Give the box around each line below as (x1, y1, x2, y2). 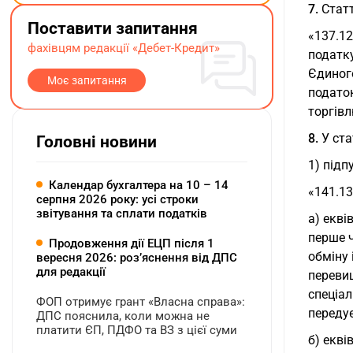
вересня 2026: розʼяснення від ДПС (36, 251, 237, 266)
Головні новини (36, 132, 157, 152)
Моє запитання (46, 74, 127, 87)
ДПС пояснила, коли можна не (36, 309, 210, 324)
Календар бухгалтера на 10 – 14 (49, 178, 229, 193)
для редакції (36, 265, 106, 280)
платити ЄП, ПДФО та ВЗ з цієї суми (36, 323, 237, 338)
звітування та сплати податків (36, 206, 207, 221)
